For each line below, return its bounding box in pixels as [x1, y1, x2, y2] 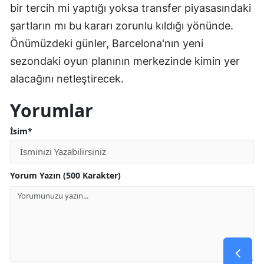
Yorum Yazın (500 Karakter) [10, 169, 121, 181]
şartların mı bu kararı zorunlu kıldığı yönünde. [10, 19, 233, 32]
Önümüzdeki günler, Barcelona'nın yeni [10, 37, 203, 49]
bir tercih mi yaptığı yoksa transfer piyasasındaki [10, 1, 251, 14]
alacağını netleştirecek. [10, 72, 124, 85]
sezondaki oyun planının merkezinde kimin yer [10, 54, 240, 67]
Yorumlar [10, 98, 93, 123]
